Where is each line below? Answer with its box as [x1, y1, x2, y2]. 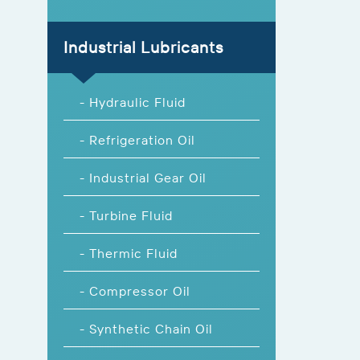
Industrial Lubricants [63, 36, 223, 57]
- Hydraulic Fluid [80, 93, 186, 110]
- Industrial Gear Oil [80, 169, 207, 186]
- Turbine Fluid [80, 207, 173, 223]
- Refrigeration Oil [80, 131, 195, 148]
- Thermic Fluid [80, 244, 178, 261]
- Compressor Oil [80, 282, 190, 299]
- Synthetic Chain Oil [80, 320, 213, 337]
